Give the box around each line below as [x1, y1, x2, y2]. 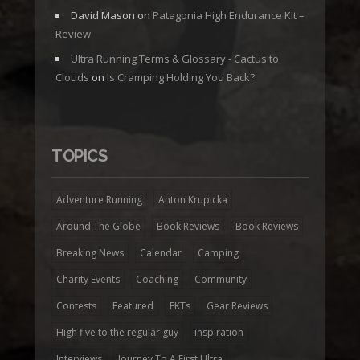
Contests [56, 298, 96, 313]
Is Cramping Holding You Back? [107, 69, 255, 84]
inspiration [194, 325, 243, 339]
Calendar [140, 245, 182, 260]
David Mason [71, 7, 135, 22]
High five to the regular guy [56, 325, 178, 339]
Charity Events [56, 272, 120, 286]
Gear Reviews [207, 298, 268, 313]
